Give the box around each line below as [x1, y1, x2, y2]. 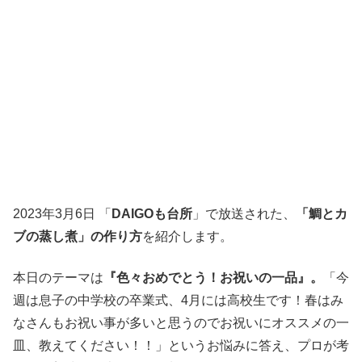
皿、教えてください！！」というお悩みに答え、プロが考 [13, 338, 349, 352]
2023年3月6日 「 [13, 207, 112, 221]
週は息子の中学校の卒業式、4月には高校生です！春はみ [13, 293, 343, 307]
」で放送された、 [192, 207, 296, 221]
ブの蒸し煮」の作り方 [13, 229, 142, 244]
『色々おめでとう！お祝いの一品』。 [103, 270, 323, 284]
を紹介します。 [142, 229, 233, 244]
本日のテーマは [13, 270, 103, 284]
